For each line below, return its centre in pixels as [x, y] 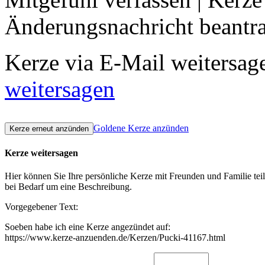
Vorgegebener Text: [41, 207]
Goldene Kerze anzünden [141, 128]
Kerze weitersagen [41, 153]
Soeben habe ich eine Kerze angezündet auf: [88, 227]
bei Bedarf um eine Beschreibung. [68, 187]
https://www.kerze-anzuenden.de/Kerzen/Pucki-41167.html [115, 238]
